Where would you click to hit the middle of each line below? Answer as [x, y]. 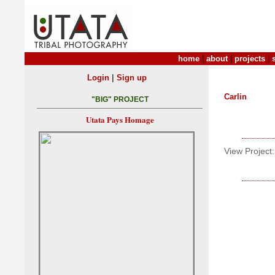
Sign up [131, 78]
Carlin [235, 97]
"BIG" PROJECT [120, 100]
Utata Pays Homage [120, 120]
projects [250, 59]
